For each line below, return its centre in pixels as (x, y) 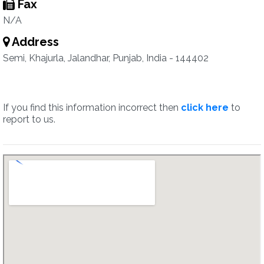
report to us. (29, 119)
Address (34, 42)
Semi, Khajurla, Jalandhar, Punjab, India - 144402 (106, 58)
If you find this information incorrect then (92, 108)
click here (205, 108)
